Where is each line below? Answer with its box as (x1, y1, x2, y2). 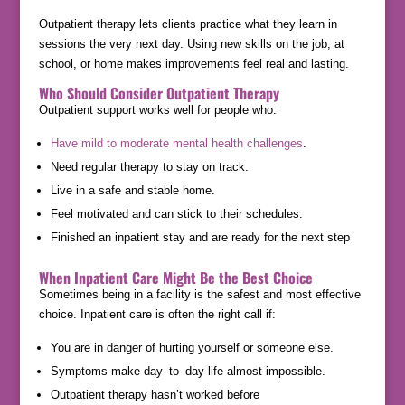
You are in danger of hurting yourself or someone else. (50, 341, 334, 355)
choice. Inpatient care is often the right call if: (38, 307, 276, 322)
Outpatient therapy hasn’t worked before (50, 388, 259, 402)
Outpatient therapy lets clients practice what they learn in (38, 17, 337, 32)
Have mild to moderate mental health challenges (50, 137, 303, 151)
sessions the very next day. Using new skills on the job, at (38, 37, 344, 52)
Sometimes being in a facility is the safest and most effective (38, 287, 361, 302)
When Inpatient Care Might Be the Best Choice (38, 267, 313, 289)
